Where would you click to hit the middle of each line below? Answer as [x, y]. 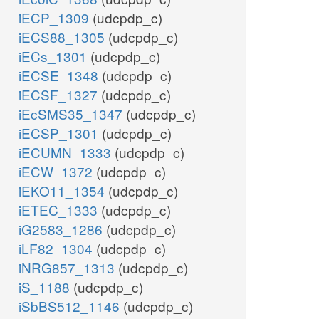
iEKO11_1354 [63, 191]
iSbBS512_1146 [71, 306]
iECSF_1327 [60, 95]
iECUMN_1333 [67, 152]
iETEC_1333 [60, 210]
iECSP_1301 [60, 133]
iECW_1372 [57, 172]
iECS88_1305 [63, 37]
